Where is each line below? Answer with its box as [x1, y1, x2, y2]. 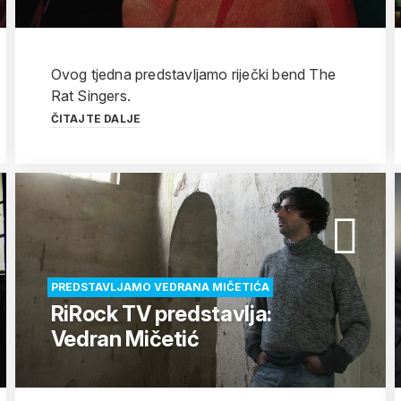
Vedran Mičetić [50, 326, 200, 352]
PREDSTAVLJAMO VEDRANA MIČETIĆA [50, 280, 269, 294]
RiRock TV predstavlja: [50, 301, 272, 327]
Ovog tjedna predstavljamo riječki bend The [50, 65, 337, 83]
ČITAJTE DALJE [50, 112, 141, 125]
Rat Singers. [50, 87, 132, 105]
